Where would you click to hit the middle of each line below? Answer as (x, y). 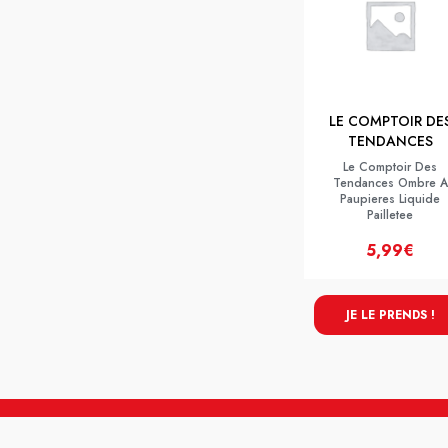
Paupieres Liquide (390, 199)
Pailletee (390, 215)
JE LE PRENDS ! (390, 315)
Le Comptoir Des (390, 167)
